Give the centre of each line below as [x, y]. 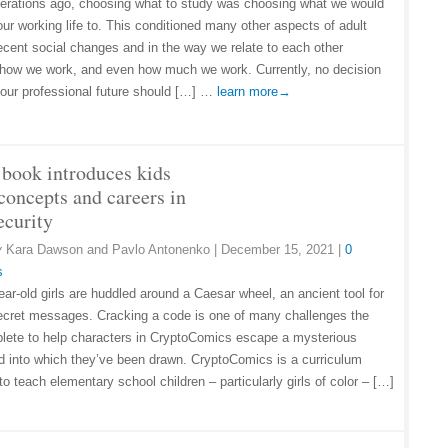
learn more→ [254, 91]
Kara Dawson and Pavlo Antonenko [110, 249]
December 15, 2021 [277, 249]
